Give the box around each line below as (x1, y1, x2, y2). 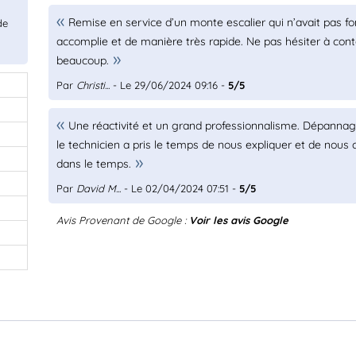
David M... (76, 182, 122, 195)
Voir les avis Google (189, 214, 289, 226)
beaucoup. (56, 53, 110, 68)
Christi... (76, 79, 110, 91)
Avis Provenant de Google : (56, 214, 190, 226)
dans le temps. (56, 157, 132, 171)
